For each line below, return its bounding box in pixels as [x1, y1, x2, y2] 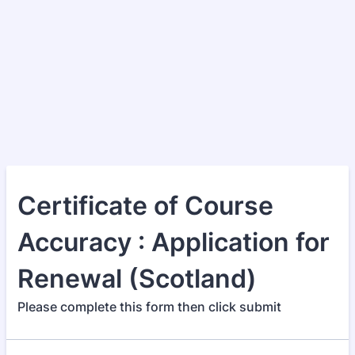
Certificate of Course [17, 190, 273, 221]
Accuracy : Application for [17, 227, 330, 258]
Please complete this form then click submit [17, 299, 281, 315]
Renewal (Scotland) [17, 263, 257, 294]
